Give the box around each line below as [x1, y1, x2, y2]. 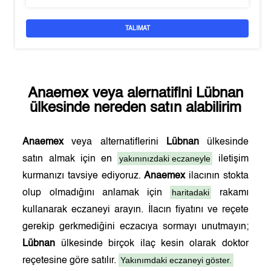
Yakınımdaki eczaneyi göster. [120, 255, 232, 265]
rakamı [211, 188, 249, 198]
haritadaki [172, 188, 210, 197]
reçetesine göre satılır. [22, 256, 119, 266]
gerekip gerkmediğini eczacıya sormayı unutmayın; [22, 222, 249, 232]
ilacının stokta [185, 171, 249, 181]
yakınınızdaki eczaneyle [119, 154, 211, 163]
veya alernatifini [88, 87, 196, 101]
